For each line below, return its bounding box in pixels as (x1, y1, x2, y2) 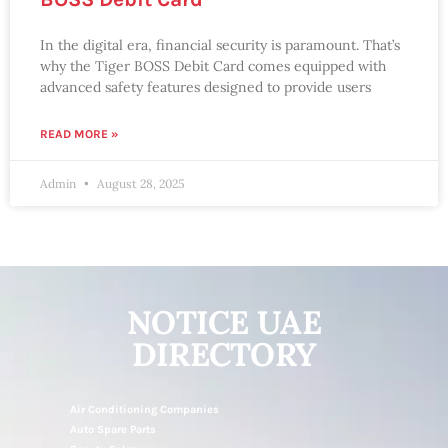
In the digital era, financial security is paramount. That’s (40, 36, 400, 54)
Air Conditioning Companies (70, 403, 219, 416)
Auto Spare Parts (70, 423, 156, 436)
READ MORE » (40, 127, 118, 141)
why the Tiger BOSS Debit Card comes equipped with (40, 57, 386, 75)
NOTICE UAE (127, 301, 321, 343)
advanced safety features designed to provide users (40, 78, 371, 96)
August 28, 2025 (94, 176, 185, 191)
